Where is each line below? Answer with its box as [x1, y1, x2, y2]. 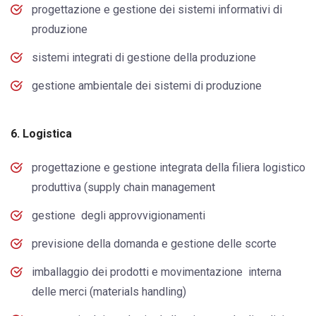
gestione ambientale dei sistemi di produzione [32, 78, 265, 92]
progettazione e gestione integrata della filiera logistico [32, 160, 305, 174]
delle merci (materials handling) [32, 284, 186, 298]
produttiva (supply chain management [32, 180, 215, 194]
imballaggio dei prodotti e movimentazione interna [32, 265, 281, 279]
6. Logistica [11, 126, 72, 140]
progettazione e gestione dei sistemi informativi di [32, 2, 282, 16]
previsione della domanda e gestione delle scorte [32, 236, 276, 250]
